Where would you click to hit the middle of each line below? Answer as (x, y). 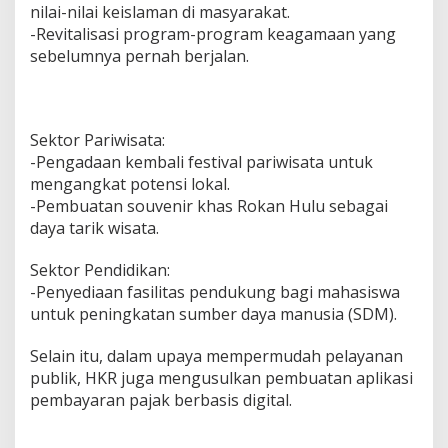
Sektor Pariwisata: (97, 140)
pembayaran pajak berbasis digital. (161, 400)
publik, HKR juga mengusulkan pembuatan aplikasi (221, 378)
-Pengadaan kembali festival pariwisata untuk (201, 162)
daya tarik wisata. (94, 228)
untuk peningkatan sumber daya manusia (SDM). (213, 314)
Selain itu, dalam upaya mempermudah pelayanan (216, 356)
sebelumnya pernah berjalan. (139, 56)
